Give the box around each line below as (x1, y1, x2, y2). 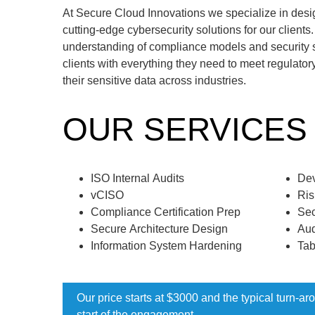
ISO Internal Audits (90, 172, 184, 185)
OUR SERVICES (62, 111, 307, 148)
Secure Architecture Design (90, 223, 228, 236)
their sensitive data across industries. (62, 74, 246, 86)
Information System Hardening (90, 240, 242, 252)
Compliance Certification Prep (90, 206, 240, 219)
